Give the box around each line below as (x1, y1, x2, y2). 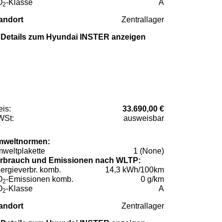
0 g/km (141, 175, 164, 184)
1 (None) (133, 147, 164, 156)
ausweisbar (123, 114, 164, 123)
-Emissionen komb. (6, 175, 73, 184)
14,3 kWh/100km (105, 166, 164, 174)
